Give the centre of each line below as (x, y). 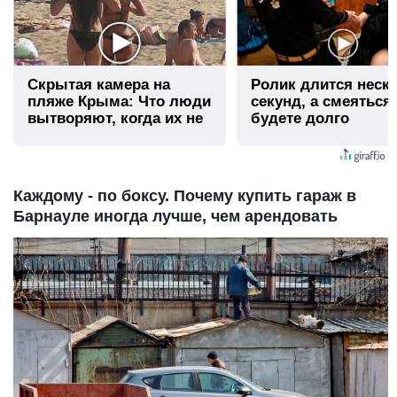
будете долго (300, 119)
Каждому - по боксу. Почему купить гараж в (185, 196)
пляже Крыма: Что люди (119, 102)
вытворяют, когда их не (115, 119)
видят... (55, 136)
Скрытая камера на (99, 85)
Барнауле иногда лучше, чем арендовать (175, 217)
